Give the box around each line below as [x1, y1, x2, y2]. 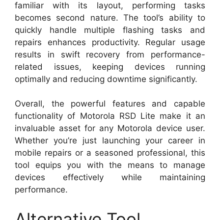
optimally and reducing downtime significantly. [15, 74, 197, 84]
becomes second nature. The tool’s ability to [15, 12, 205, 23]
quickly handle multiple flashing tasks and [15, 25, 205, 35]
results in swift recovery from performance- [15, 49, 205, 59]
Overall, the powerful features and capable [15, 99, 205, 109]
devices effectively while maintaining [15, 172, 205, 183]
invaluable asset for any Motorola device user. [15, 123, 205, 134]
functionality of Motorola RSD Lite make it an [15, 111, 205, 121]
